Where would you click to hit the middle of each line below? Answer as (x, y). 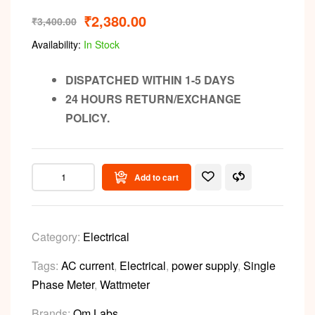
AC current (88, 265)
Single (259, 265)
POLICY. (88, 117)
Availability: (56, 44)
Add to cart (156, 177)
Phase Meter (63, 284)
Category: (57, 236)
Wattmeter (125, 284)
